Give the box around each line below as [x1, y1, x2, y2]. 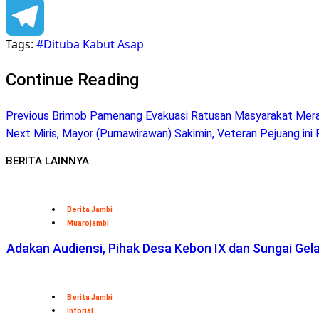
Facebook [6, 9, 58, 24]
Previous [6, 108, 49, 122]
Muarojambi [67, 219, 109, 228]
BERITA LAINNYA [6, 155, 89, 168]
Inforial [67, 307, 93, 315]
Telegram [6, 47, 56, 63]
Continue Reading [6, 69, 139, 90]
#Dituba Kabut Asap [36, 36, 144, 52]
